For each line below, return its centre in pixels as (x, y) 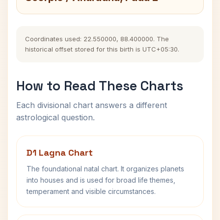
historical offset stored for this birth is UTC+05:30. (102, 49)
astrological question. (55, 117)
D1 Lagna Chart (60, 152)
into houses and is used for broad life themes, (101, 180)
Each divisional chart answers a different (92, 105)
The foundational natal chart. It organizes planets (105, 169)
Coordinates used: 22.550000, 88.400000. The (97, 39)
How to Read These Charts (100, 86)
